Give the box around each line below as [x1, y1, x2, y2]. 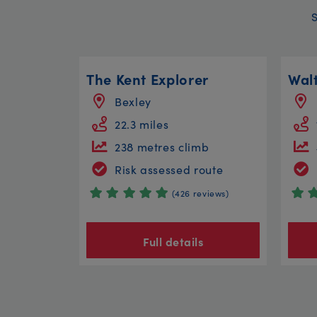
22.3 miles [115, 115, 169, 132]
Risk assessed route [115, 161, 224, 177]
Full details [143, 234, 203, 250]
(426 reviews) [172, 186, 229, 199]
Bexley [115, 93, 151, 109]
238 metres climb [115, 138, 209, 154]
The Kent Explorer [86, 68, 209, 88]
